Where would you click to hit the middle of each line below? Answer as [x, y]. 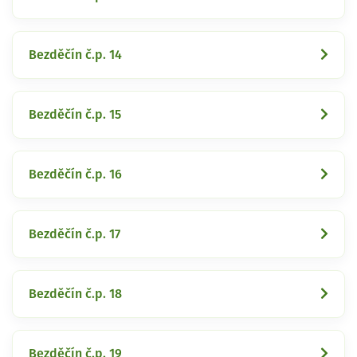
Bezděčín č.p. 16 [75, 174]
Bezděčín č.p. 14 [75, 55]
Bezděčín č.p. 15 [75, 114]
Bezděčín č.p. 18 [75, 294]
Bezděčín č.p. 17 [75, 234]
